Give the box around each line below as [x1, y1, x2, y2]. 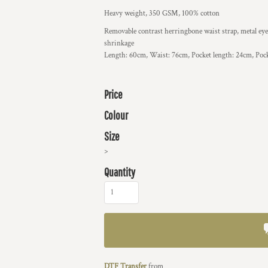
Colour [104, 108, 128, 122]
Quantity [104, 165, 135, 179]
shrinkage [104, 38, 134, 48]
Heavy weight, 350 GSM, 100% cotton [104, 8, 220, 19]
